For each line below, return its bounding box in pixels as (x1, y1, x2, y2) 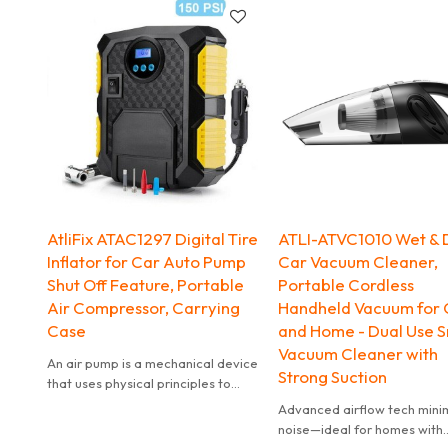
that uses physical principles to (46, 375, 231, 392)
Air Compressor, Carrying (46, 297, 240, 319)
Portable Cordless (278, 274, 415, 296)
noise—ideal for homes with (278, 421, 444, 438)
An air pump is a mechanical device (46, 355, 258, 372)
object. (46, 415, 89, 432)
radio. (278, 9, 314, 26)
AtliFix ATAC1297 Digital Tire (46, 228, 258, 250)
